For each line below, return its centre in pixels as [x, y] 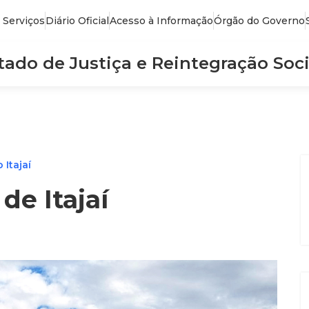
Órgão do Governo [259, 21]
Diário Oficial [77, 21]
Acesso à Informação [161, 21]
